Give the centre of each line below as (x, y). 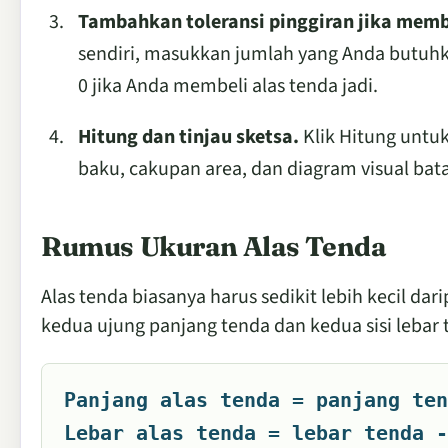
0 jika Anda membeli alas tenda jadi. (228, 85)
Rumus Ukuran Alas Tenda (213, 246)
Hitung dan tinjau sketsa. (188, 136)
